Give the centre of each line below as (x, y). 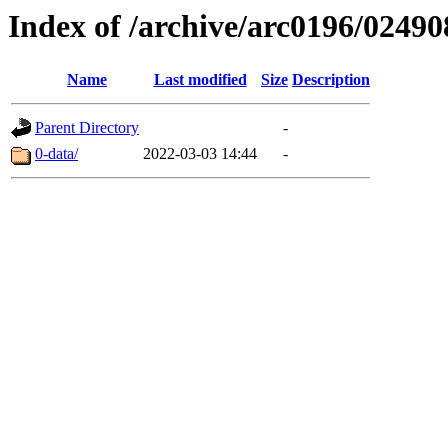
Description (331, 80)
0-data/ (56, 154)
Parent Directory (87, 128)
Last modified (200, 80)
